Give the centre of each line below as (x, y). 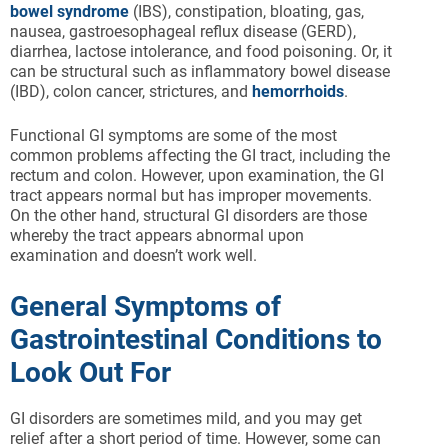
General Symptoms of (145, 307)
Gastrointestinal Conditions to (196, 340)
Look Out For (90, 373)
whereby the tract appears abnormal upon (157, 236)
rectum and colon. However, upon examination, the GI (197, 176)
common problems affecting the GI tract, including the (200, 156)
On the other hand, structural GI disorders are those (188, 216)
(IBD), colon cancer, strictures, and (131, 92)
